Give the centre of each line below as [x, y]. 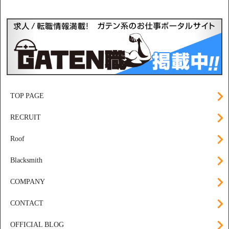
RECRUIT [26, 118]
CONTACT [27, 203]
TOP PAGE [27, 96]
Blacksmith [26, 161]
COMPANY [28, 182]
